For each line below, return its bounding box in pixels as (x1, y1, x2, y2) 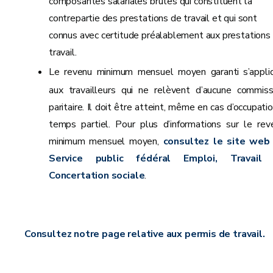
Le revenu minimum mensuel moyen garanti (49, 65, 239, 79)
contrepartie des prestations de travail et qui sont (49, 11, 257, 25)
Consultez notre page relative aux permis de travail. (24, 227, 265, 241)
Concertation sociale (49, 168, 145, 182)
